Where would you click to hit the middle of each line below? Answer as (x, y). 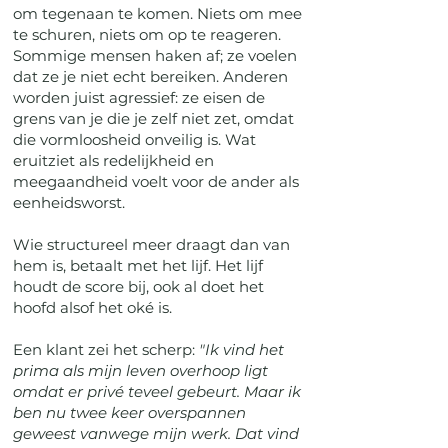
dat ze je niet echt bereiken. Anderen (150, 76)
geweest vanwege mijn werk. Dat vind (156, 433)
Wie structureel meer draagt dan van (151, 244)
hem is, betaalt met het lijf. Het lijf (138, 265)
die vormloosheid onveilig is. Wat (134, 139)
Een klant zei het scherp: (106, 349)
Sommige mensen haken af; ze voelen (155, 55)
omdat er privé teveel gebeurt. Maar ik (157, 391)
